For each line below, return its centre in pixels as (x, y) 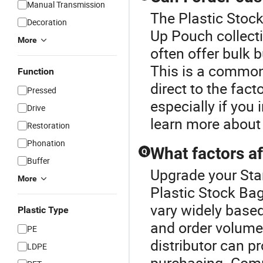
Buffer (38, 161)
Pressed (42, 90)
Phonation (46, 143)
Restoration (48, 125)
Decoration (47, 22)
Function (36, 71)
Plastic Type (43, 210)
